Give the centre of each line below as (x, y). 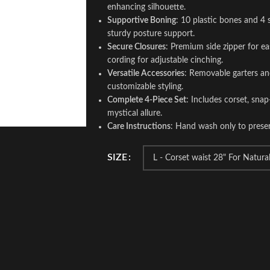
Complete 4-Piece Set (146, 100)
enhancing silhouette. (146, 7)
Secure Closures (136, 47)
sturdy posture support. (151, 34)
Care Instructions (139, 127)
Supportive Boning (141, 20)
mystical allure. (134, 113)
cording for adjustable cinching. (165, 60)
